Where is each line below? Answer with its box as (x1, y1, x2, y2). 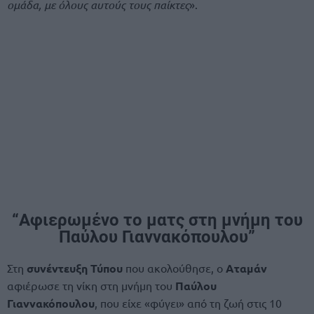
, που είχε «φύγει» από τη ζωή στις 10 (95, 295, 282, 310)
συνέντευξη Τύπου (27, 260, 123, 275)
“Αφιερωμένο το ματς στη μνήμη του (11, 210, 303, 230)
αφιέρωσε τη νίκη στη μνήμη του (7, 278, 175, 292)
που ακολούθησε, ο (123, 260, 226, 275)
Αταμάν (226, 260, 267, 275)
